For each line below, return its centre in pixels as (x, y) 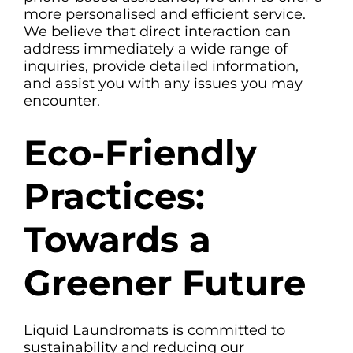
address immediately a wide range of (156, 48)
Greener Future (170, 282)
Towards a (117, 239)
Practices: (114, 195)
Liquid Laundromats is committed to (154, 331)
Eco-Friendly (140, 152)
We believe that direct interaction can (157, 31)
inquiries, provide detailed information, (161, 66)
